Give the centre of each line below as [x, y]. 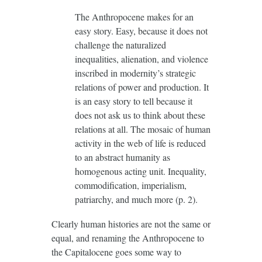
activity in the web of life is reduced [140, 143]
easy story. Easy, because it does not [141, 30]
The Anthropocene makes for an [134, 16]
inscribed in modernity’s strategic [135, 73]
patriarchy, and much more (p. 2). [136, 199]
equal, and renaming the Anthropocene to [127, 237]
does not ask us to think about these [140, 115]
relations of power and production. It [142, 87]
